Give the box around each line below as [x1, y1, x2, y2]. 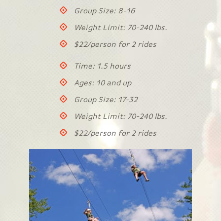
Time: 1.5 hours [74, 63, 131, 71]
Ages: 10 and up [74, 79, 131, 87]
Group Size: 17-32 [74, 96, 138, 104]
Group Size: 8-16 [74, 7, 135, 15]
